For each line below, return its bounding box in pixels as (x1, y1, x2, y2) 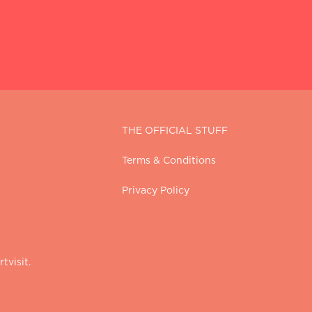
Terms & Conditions (121, 156, 216, 166)
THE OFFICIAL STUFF (121, 126, 228, 136)
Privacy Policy (121, 186, 189, 196)
